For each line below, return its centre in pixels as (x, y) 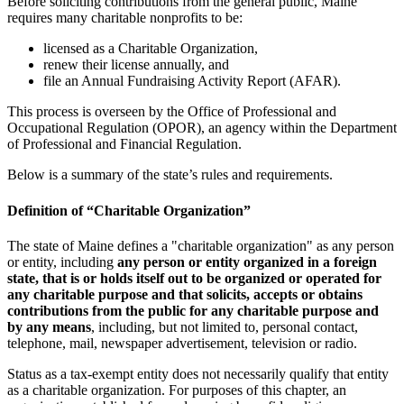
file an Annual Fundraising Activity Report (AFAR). (194, 81)
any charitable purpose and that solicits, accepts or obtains (185, 294)
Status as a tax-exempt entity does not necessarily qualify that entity (198, 373)
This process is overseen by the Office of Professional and (172, 112)
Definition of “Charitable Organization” (129, 210)
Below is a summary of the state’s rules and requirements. (170, 175)
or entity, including (62, 262)
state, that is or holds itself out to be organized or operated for (194, 278)
